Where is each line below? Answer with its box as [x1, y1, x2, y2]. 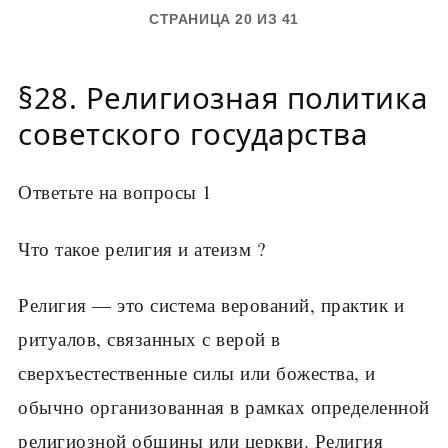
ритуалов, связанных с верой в [18, 326, 281, 352]
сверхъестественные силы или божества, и [18, 360, 376, 386]
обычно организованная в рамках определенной [18, 394, 430, 420]
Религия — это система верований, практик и [18, 292, 404, 318]
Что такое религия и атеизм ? [18, 235, 265, 261]
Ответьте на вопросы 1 [18, 179, 213, 205]
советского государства [18, 114, 368, 155]
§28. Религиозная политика [18, 78, 429, 119]
